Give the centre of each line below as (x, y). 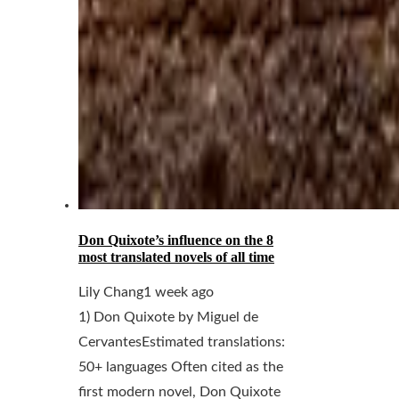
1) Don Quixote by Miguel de (168, 318)
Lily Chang (111, 293)
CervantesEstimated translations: (182, 342)
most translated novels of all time (176, 257)
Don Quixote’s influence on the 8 (176, 240)
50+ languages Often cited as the (181, 367)
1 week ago (179, 293)
